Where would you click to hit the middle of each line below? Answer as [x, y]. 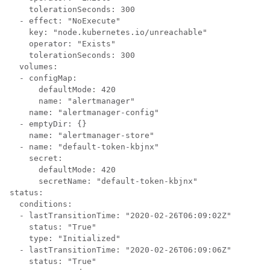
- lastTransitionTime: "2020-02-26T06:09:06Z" [121, 250]
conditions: [41, 204]
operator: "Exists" [63, 44]
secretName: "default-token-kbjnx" [104, 181]
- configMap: [43, 78]
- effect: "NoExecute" [65, 21]
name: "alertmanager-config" [84, 113]
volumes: [34, 67]
